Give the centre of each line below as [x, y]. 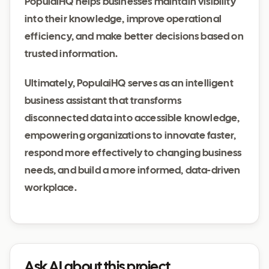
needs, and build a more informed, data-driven [133, 171]
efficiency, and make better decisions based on [134, 37]
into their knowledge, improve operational [123, 20]
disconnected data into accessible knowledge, [132, 119]
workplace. [51, 188]
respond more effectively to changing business [133, 153]
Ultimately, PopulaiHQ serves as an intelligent [129, 84]
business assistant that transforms [103, 101]
